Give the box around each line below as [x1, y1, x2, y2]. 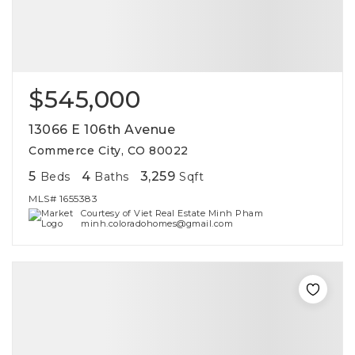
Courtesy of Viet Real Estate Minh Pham [81, 208, 264, 219]
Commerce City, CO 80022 [29, 143, 189, 158]
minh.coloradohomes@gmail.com [81, 218, 234, 229]
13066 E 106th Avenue [29, 122, 175, 137]
